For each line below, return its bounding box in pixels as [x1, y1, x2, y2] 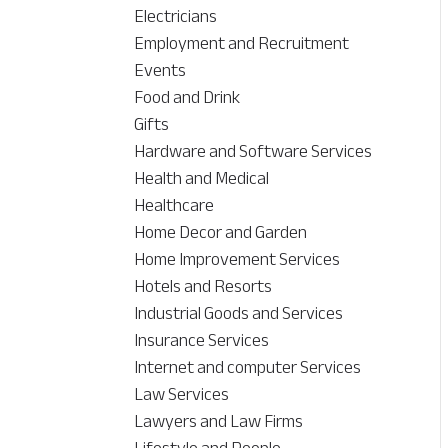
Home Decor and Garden [134, 215, 308, 250]
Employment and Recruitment [134, 26, 350, 61]
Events [134, 53, 187, 88]
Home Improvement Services [134, 242, 341, 277]
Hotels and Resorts [134, 269, 273, 304]
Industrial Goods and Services [134, 296, 344, 331]
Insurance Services [134, 323, 270, 358]
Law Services [134, 377, 230, 412]
